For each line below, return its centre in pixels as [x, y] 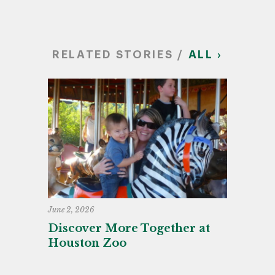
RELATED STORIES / [120, 55]
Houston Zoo [87, 243]
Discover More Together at [129, 228]
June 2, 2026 [71, 209]
